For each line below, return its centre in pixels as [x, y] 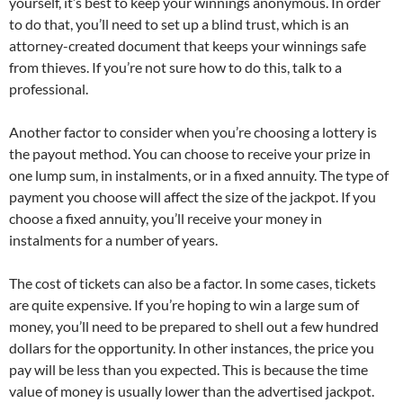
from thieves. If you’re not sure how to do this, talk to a [175, 67]
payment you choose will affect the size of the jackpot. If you [193, 197]
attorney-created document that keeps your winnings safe [188, 45]
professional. [49, 89]
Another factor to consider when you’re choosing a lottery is [193, 132]
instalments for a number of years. [113, 240]
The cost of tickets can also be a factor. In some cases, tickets [193, 283]
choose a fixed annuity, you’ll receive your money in [166, 218]
